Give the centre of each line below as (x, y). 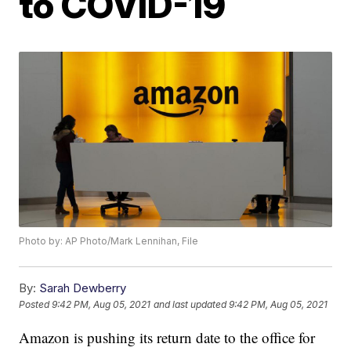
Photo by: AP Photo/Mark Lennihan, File (109, 241)
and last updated (190, 305)
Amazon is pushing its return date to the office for (167, 338)
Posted (36, 305)
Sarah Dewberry (83, 288)
